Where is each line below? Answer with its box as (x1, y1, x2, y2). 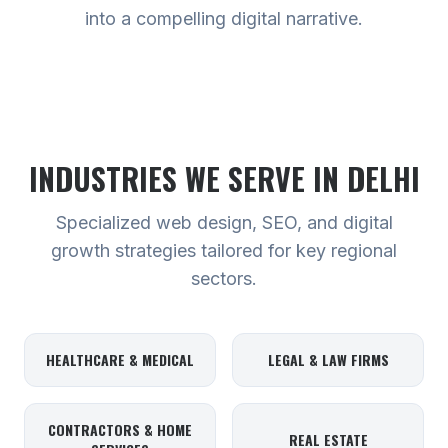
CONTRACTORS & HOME (48, 419, 192, 440)
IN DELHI (312, 156, 420, 201)
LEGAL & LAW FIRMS (267, 349, 389, 370)
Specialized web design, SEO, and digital (55, 212, 393, 233)
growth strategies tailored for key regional (51, 240, 397, 261)
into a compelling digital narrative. (85, 8, 363, 29)
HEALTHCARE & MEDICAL (46, 349, 194, 370)
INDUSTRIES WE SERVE (28, 156, 313, 201)
